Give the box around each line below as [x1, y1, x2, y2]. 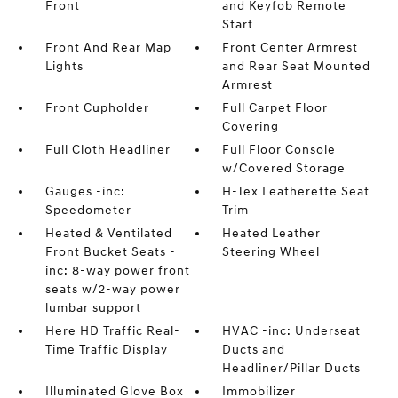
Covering [222, 118, 280, 134]
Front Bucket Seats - [44, 243, 176, 259]
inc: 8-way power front [44, 262, 190, 278]
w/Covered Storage [222, 160, 346, 176]
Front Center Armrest [222, 39, 359, 55]
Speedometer [44, 202, 131, 218]
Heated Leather [222, 225, 322, 241]
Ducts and [222, 341, 286, 357]
